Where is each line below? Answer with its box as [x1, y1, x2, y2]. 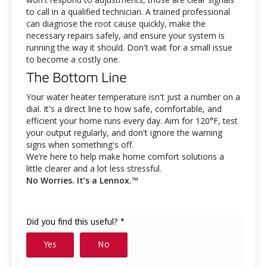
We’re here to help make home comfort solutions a [26, 151, 224, 163]
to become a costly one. [26, 54, 120, 66]
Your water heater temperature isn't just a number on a [26, 91, 240, 103]
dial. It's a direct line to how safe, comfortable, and [26, 103, 222, 115]
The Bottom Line [26, 69, 126, 86]
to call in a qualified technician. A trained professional [26, 6, 230, 18]
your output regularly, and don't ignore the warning [26, 127, 222, 139]
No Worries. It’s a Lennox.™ [26, 175, 138, 187]
